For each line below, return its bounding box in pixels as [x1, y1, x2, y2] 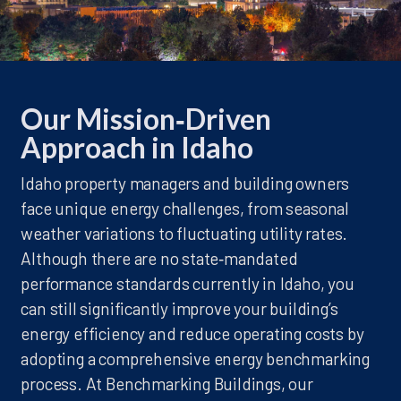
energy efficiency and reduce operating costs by [21, 323, 364, 344]
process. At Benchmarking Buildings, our [21, 373, 313, 394]
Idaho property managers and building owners [21, 173, 350, 193]
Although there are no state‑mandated [21, 248, 298, 269]
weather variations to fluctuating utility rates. [21, 223, 348, 243]
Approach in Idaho [21, 130, 254, 165]
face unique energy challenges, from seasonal [21, 198, 349, 218]
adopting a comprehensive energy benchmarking [21, 348, 370, 369]
